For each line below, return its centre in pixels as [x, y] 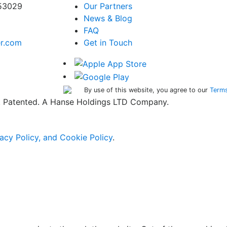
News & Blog [108, 18]
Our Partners [108, 6]
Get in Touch [108, 43]
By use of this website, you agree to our [147, 90]
